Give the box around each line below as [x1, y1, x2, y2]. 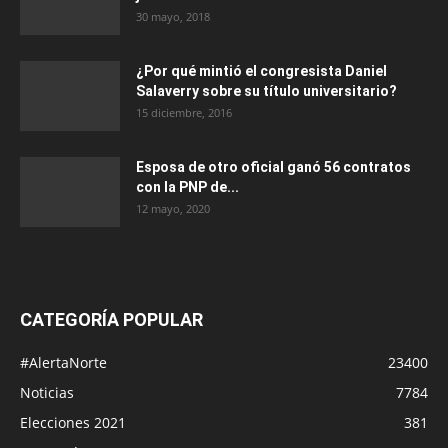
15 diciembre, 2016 [136, 105, 232, 121]
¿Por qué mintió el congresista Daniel [136, 63, 387, 80]
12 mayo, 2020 [136, 201, 210, 217]
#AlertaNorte [20, 353, 107, 373]
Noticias [20, 383, 74, 403]
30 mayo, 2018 [136, 9, 210, 25]
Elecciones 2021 [20, 413, 126, 433]
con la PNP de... [136, 179, 239, 196]
